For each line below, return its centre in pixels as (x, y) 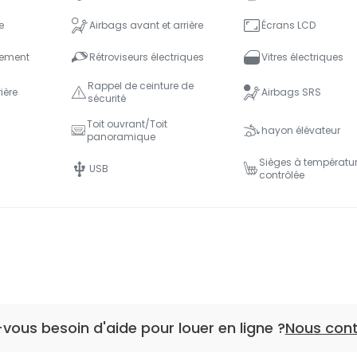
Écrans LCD (288, 25)
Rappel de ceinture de (141, 85)
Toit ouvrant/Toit (127, 124)
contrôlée (281, 175)
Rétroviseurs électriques (147, 57)
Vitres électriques (302, 57)
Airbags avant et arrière (146, 25)
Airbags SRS (291, 92)
